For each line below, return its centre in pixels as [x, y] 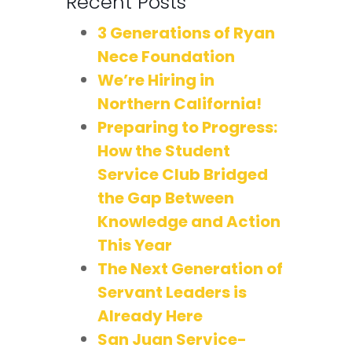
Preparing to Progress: [187, 127]
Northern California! [180, 103]
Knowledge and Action [189, 221]
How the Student [164, 150]
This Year [135, 245]
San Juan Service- [172, 339]
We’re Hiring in [156, 80]
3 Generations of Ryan [186, 33]
